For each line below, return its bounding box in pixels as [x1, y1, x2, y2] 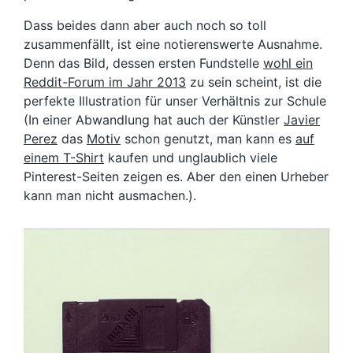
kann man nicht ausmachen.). [24, 188, 196, 203]
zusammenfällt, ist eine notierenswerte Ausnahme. [24, 36, 322, 52]
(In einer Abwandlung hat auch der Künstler [24, 112, 284, 128]
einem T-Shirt [24, 150, 104, 165]
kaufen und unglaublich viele [104, 150, 277, 165]
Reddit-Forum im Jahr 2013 [24, 74, 186, 90]
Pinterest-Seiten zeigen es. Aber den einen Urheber [24, 169, 329, 184]
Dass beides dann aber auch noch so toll [24, 17, 266, 33]
